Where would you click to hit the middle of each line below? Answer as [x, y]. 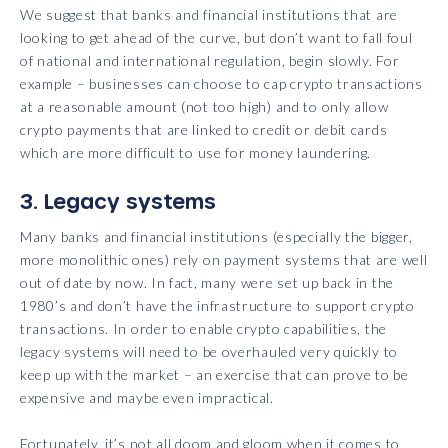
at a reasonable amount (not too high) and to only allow [204, 107]
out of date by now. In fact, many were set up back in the [207, 283]
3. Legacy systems [118, 201]
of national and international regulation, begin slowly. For [210, 61]
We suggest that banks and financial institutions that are [209, 15]
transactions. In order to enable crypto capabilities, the [203, 329]
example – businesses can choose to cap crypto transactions [221, 84]
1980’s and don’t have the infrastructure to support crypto [217, 306]
